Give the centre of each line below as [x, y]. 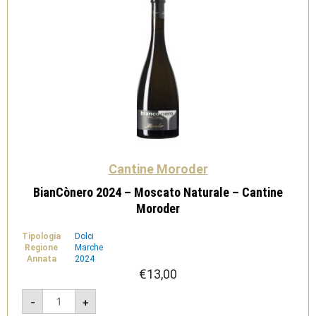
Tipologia [41, 236]
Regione [41, 248]
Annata [41, 259]
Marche [89, 248]
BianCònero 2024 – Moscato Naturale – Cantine [158, 192]
